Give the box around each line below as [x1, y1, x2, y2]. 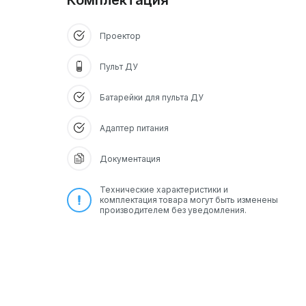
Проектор [100, 30, 141, 41]
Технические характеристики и [100, 184, 228, 195]
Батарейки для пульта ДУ [100, 92, 204, 102]
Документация [100, 153, 161, 164]
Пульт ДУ [100, 61, 138, 72]
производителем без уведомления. [100, 205, 247, 216]
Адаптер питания [100, 122, 169, 133]
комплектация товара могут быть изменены [100, 195, 278, 206]
